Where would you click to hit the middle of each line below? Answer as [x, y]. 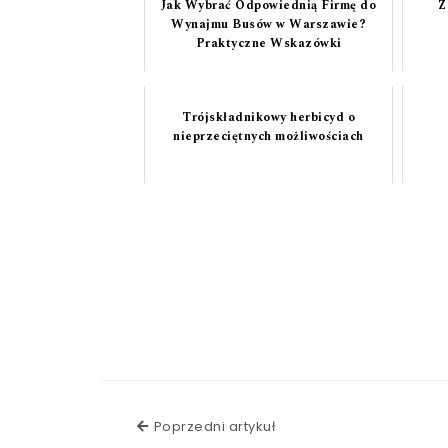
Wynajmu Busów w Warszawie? [269, 25]
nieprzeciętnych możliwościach [268, 137]
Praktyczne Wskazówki [268, 44]
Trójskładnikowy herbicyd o [269, 118]
